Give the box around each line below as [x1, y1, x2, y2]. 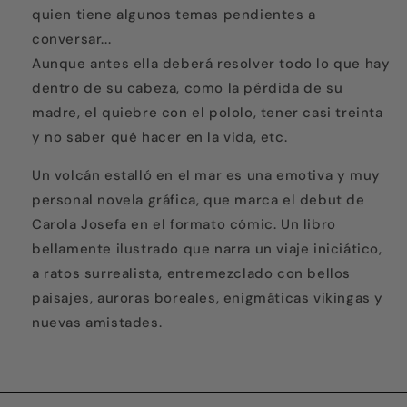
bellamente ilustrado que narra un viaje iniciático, [32, 240, 382, 259]
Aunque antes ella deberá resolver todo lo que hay [32, 55, 391, 74]
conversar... [32, 30, 112, 49]
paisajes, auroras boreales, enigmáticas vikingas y [32, 289, 384, 308]
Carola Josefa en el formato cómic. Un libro [32, 215, 336, 234]
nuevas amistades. [32, 313, 163, 333]
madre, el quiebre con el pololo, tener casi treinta [32, 104, 383, 123]
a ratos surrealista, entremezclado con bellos [32, 264, 352, 283]
